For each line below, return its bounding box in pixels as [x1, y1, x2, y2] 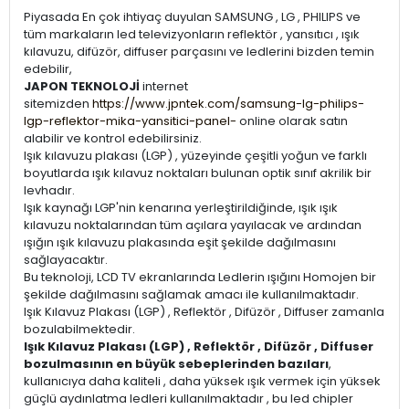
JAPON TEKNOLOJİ [24, 77, 142, 95]
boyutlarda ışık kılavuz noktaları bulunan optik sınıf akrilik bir [24, 163, 372, 182]
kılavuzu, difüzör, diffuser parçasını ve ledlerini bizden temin [24, 42, 374, 60]
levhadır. [24, 181, 75, 199]
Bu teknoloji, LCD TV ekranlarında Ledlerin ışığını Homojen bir [24, 267, 376, 286]
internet [142, 77, 188, 95]
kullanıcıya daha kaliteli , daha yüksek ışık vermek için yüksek [24, 372, 381, 390]
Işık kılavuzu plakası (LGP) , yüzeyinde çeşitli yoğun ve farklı [24, 146, 367, 164]
